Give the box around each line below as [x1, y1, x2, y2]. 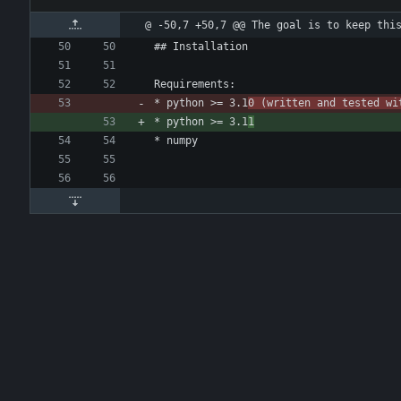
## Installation [154, 40, 248, 54]
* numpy [154, 134, 198, 148]
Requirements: [154, 78, 235, 91]
